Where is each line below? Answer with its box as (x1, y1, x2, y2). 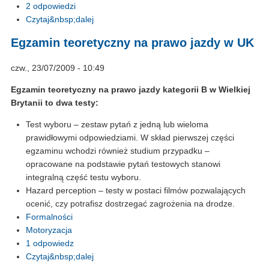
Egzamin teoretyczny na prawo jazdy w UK (11, 36, 254, 50)
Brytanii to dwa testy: (11, 98, 98, 108)
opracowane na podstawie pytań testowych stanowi (26, 159, 220, 169)
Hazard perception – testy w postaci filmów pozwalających (26, 186, 246, 196)
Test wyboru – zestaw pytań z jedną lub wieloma (26, 119, 208, 130)
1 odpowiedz (26, 238, 74, 249)
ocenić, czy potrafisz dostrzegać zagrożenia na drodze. (26, 199, 235, 209)
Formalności (26, 212, 73, 222)
